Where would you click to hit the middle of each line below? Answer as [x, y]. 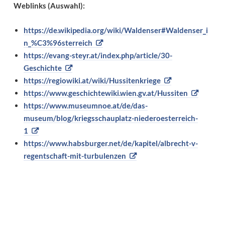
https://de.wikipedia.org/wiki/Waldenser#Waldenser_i [116, 30]
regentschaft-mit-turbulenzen [75, 156]
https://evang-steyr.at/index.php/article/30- [98, 55]
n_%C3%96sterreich [58, 43]
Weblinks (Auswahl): [49, 6]
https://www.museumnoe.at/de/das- [85, 106]
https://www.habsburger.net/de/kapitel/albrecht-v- [110, 143]
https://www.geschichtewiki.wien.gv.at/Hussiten [105, 93]
